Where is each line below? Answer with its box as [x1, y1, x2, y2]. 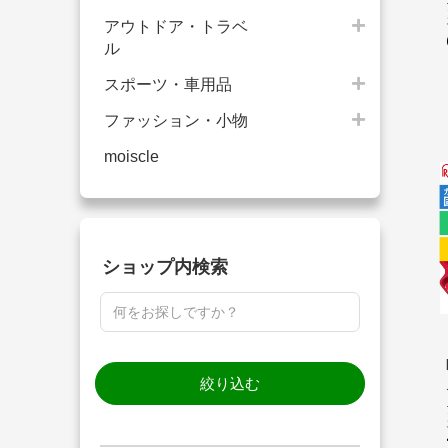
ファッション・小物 [104, 112, 248, 130]
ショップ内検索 [102, 257, 228, 278]
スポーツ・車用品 [104, 76, 232, 94]
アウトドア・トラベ [104, 18, 248, 36]
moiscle [104, 148, 159, 166]
